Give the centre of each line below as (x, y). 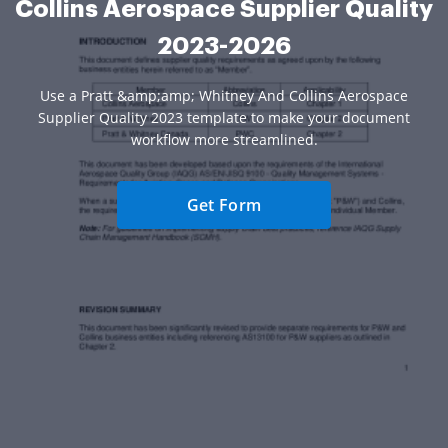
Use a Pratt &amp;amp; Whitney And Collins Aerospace (224, 95)
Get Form (224, 204)
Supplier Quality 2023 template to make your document (224, 117)
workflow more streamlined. (224, 139)
